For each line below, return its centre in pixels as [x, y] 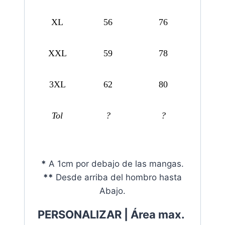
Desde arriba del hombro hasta [118, 178]
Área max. [159, 215]
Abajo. [113, 191]
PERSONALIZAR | [84, 215]
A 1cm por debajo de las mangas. [115, 164]
